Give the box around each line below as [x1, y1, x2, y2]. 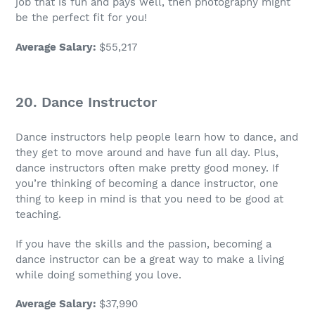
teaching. [15, 208, 61, 221]
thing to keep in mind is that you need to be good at [15, 193, 283, 206]
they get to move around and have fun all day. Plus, [15, 146, 278, 160]
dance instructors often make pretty [15, 162, 204, 175]
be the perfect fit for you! [15, 11, 147, 25]
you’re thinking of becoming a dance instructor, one [15, 177, 278, 191]
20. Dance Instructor [15, 93, 157, 110]
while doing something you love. [15, 268, 181, 281]
